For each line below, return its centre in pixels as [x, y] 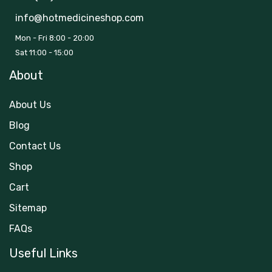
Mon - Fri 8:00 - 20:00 [55, 38]
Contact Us [35, 146]
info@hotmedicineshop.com [80, 18]
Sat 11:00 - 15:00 [44, 53]
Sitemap [28, 208]
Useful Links [43, 253]
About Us [30, 105]
